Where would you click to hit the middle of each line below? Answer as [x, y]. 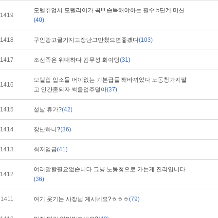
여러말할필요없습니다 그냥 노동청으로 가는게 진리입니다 [109, 169]
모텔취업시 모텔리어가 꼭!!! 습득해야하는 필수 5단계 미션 [109, 10]
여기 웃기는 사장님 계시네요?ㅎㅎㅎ [81, 199]
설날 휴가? [48, 109]
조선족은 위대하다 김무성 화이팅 [77, 60]
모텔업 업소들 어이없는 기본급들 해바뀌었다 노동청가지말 [110, 80]
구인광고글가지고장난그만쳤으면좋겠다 [86, 40]
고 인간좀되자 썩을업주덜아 [70, 90]
